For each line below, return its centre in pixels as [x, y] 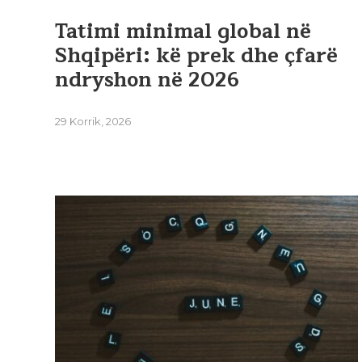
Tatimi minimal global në [183, 32]
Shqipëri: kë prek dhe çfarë [196, 56]
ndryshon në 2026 [147, 80]
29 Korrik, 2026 [93, 122]
